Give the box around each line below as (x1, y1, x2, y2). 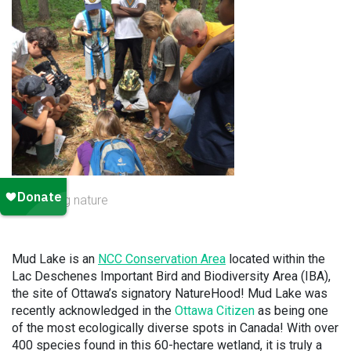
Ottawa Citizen (175, 303, 255, 318)
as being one (255, 303, 328, 318)
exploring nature (20, 193, 108, 208)
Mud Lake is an (12, 251, 98, 266)
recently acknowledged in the (12, 303, 175, 318)
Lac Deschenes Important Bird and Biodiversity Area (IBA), (12, 269, 331, 284)
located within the (226, 251, 325, 266)
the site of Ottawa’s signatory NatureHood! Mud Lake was (12, 286, 327, 301)
